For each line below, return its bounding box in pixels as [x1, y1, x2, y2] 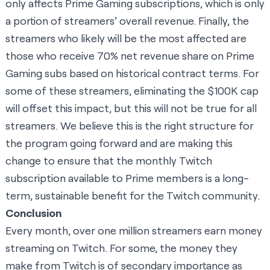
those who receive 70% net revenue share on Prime [5, 49, 254, 63]
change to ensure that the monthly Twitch [5, 154, 212, 168]
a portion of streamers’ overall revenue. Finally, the [5, 14, 249, 28]
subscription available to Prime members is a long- [5, 171, 249, 185]
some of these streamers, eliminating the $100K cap [5, 84, 259, 98]
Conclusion [5, 206, 61, 220]
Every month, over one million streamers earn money [5, 224, 262, 237]
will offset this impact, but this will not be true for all [5, 101, 257, 115]
